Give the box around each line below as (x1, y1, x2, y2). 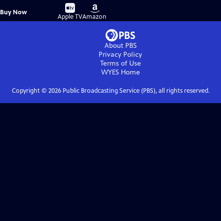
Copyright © (11, 87, 48, 95)
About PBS (104, 41, 137, 50)
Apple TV (58, 13, 83, 21)
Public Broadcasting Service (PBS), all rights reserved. (61, 87, 210, 95)
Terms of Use (100, 59, 141, 68)
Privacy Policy (99, 50, 142, 59)
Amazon (82, 13, 107, 21)
